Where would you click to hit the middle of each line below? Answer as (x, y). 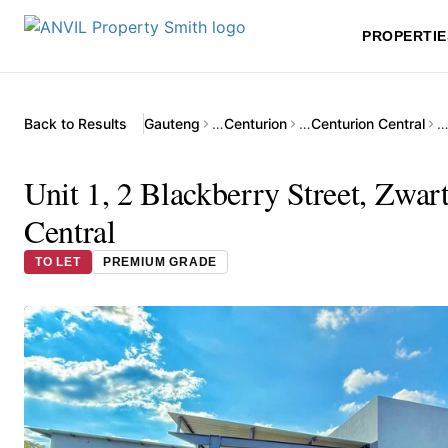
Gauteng (172, 123)
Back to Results (75, 123)
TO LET (58, 262)
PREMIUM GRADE (160, 262)
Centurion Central (368, 123)
